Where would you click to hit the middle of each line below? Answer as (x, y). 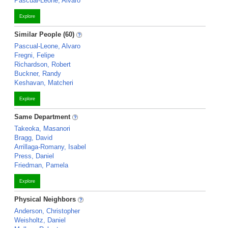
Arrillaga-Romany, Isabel (50, 147)
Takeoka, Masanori (42, 129)
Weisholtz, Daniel (40, 220)
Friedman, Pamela (41, 165)
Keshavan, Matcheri (44, 83)
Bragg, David (33, 138)
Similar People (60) (44, 34)
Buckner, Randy (38, 74)
